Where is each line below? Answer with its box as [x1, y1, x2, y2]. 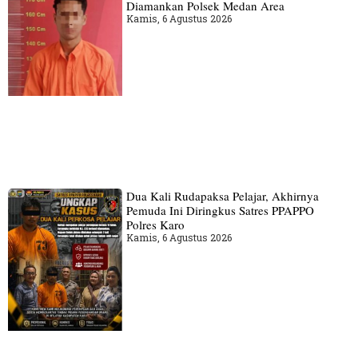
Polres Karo [125, 216, 185, 233]
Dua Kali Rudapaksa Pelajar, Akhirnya [125, 187, 319, 204]
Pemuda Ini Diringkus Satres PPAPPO [125, 201, 314, 218]
